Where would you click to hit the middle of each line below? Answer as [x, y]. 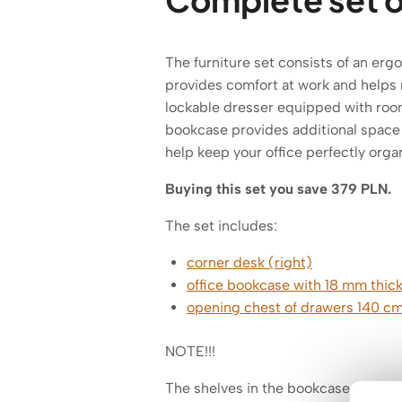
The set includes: [221, 225]
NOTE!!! [190, 351]
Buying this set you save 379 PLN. [278, 188]
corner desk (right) [249, 262]
